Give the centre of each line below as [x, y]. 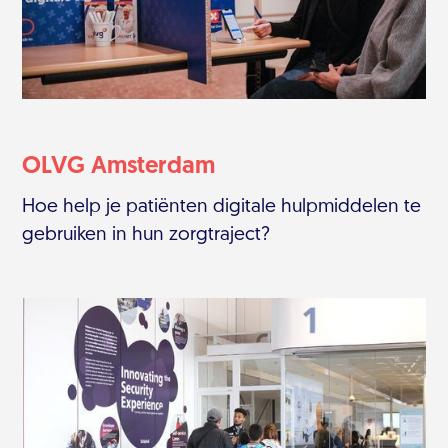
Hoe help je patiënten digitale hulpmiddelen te [222, 207]
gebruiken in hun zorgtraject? [146, 235]
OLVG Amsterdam [119, 166]
